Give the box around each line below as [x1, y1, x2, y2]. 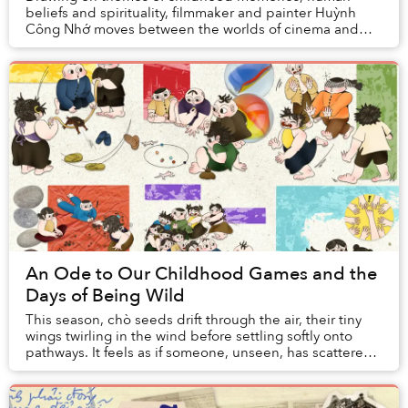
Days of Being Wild [25, 283, 185, 309]
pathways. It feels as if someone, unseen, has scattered [25, 343, 372, 362]
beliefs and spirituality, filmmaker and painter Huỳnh [25, 4, 356, 23]
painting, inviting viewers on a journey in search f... [25, 36, 344, 56]
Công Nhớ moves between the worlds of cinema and [25, 20, 359, 39]
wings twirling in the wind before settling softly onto [25, 327, 352, 346]
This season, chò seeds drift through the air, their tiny [25, 311, 362, 330]
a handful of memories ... [25, 360, 181, 379]
